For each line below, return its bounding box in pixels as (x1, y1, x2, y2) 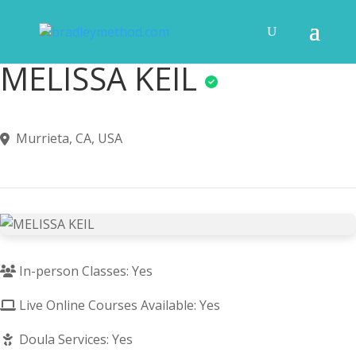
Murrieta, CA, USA (16, 130, 122, 147)
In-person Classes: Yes (16, 262, 153, 280)
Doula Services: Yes (16, 331, 133, 348)
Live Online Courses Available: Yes (16, 296, 220, 314)
